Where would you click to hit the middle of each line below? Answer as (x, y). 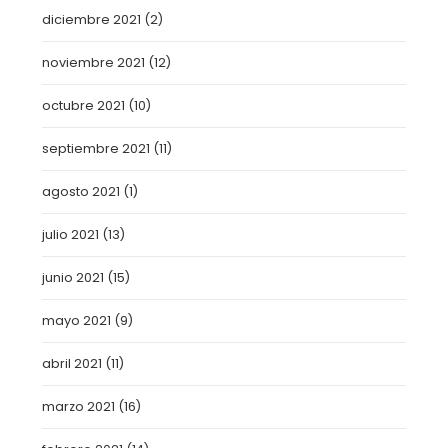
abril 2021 (72, 363)
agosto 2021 (81, 191)
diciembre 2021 (92, 19)
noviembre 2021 (94, 62)
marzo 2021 (79, 406)
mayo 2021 (77, 320)
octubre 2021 (84, 105)
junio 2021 (73, 277)
